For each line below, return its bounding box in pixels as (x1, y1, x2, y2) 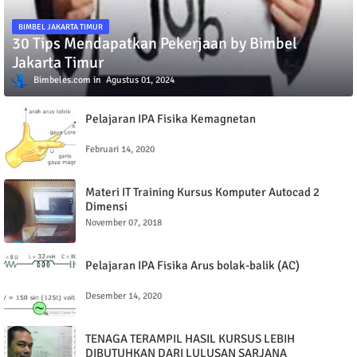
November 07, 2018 (85, 217, 162, 229)
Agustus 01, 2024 (106, 73, 175, 86)
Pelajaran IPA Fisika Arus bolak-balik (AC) (85, 258, 300, 273)
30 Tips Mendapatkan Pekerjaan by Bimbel (12, 33, 297, 53)
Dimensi (85, 199, 127, 214)
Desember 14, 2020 (85, 290, 162, 302)
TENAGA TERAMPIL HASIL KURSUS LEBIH (85, 331, 295, 346)
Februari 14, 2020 (85, 143, 155, 155)
